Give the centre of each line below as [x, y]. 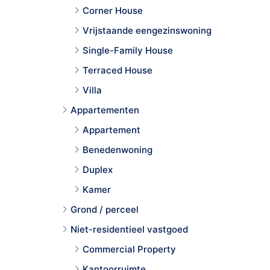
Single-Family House [128, 50]
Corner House [113, 10]
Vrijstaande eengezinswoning [147, 30]
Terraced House [118, 70]
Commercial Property [129, 249]
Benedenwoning [118, 149]
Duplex [98, 169]
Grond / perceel [105, 209]
